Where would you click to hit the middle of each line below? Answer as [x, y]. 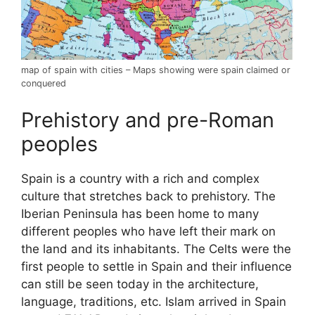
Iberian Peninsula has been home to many [140, 213]
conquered [44, 84]
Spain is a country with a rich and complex [140, 178]
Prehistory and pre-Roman [148, 120]
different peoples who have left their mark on [148, 231]
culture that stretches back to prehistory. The [148, 196]
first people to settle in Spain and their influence [156, 266]
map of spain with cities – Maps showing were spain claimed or [156, 70]
